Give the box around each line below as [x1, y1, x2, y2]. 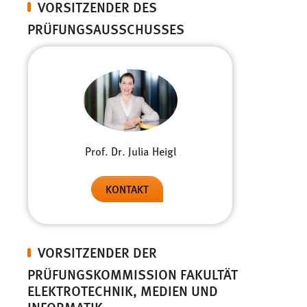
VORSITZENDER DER [38, 241, 157, 262]
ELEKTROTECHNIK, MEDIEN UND [27, 280, 218, 300]
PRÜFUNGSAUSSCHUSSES [27, 18, 184, 38]
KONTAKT [105, 180, 149, 197]
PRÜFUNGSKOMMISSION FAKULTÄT [27, 263, 238, 284]
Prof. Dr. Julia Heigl [84, 143, 176, 159]
